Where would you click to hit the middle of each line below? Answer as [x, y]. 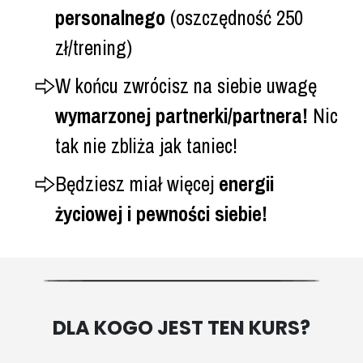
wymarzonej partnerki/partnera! [184, 115]
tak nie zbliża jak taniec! [148, 145]
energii [246, 184]
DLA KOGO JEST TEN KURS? [181, 327]
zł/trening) [93, 47]
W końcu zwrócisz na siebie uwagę [186, 85]
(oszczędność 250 [236, 17]
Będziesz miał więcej [137, 184]
